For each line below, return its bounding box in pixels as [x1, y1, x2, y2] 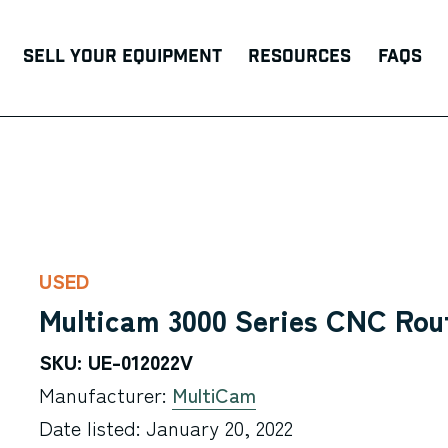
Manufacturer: [38, 380, 172, 409]
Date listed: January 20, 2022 [38, 413, 293, 442]
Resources [248, 44, 352, 68]
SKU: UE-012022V [38, 346, 193, 376]
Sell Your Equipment [22, 44, 222, 68]
